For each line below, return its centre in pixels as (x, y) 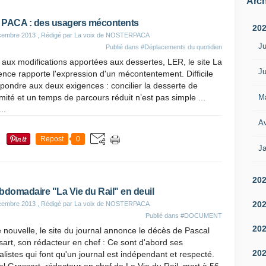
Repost (52, 139)
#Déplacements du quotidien (181, 47)
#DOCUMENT (201, 216)
